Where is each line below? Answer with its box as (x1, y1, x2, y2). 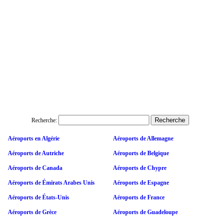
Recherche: (31, 116, 57, 124)
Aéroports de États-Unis (8, 193, 69, 201)
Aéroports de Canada (8, 164, 62, 171)
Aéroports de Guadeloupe (113, 208, 178, 216)
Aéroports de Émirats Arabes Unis (8, 179, 95, 186)
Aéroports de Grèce (8, 208, 56, 216)
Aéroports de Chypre (113, 164, 166, 171)
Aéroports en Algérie (8, 135, 59, 142)
